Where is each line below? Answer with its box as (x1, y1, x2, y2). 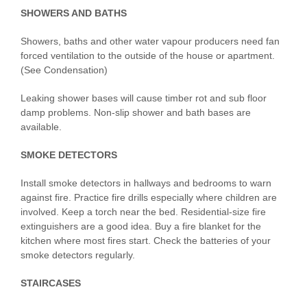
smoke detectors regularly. (21, 249, 135, 261)
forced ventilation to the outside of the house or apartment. (21, 50, 275, 62)
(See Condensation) (21, 64, 108, 76)
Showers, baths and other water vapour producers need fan (21, 36, 280, 47)
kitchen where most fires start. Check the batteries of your (21, 235, 271, 247)
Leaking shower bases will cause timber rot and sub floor (21, 93, 267, 104)
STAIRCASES (21, 278, 81, 289)
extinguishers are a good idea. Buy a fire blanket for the (21, 221, 261, 232)
